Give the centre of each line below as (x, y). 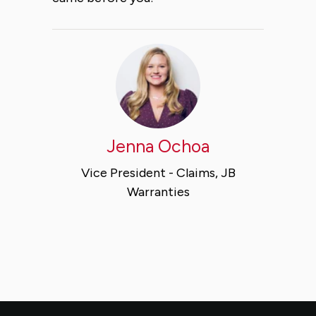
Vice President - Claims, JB (158, 172)
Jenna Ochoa (158, 146)
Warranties (158, 192)
